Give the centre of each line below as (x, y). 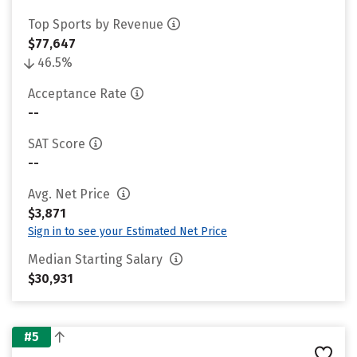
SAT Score (57, 144)
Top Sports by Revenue (96, 24)
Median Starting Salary (97, 259)
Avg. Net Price (71, 194)
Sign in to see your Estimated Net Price (127, 231)
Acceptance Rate (77, 94)
